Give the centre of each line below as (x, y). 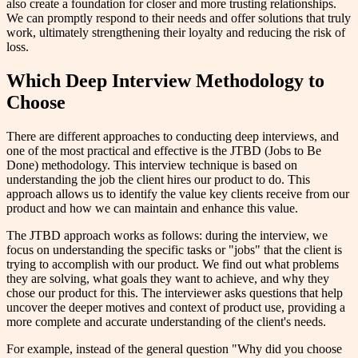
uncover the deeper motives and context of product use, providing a (176, 308)
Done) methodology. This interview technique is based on (152, 165)
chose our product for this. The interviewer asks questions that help (175, 293)
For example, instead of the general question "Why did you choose (174, 349)
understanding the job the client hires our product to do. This (158, 180)
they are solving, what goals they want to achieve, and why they (168, 279)
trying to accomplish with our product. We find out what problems (173, 265)
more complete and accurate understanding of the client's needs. (166, 322)
